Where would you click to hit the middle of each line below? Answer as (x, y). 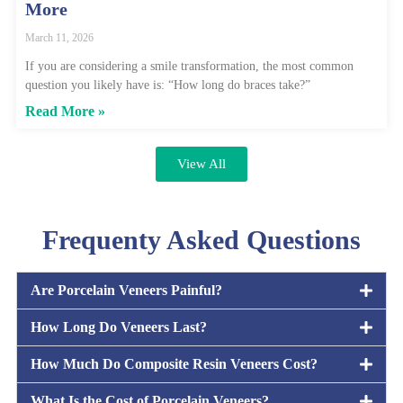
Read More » (65, 112)
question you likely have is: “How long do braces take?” (168, 85)
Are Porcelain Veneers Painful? (126, 291)
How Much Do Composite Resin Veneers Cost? (174, 364)
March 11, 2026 (59, 38)
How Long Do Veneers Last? (119, 327)
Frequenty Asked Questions (201, 240)
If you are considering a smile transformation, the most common (189, 67)
